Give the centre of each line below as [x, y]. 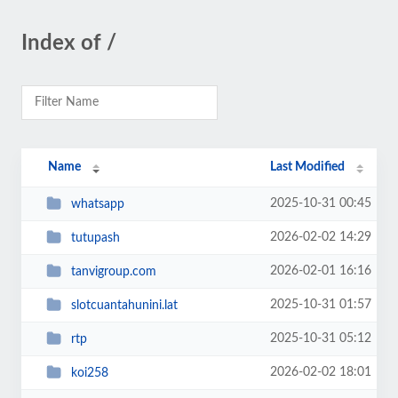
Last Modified [308, 167]
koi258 [89, 373]
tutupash [95, 238]
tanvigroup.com [113, 271]
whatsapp [97, 204]
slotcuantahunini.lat [124, 305]
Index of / [69, 44]
